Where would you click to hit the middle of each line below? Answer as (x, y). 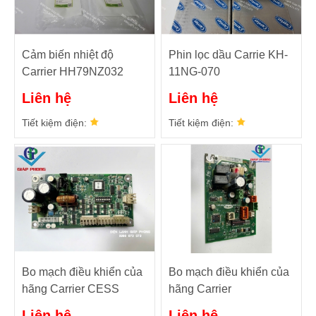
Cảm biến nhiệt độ (68, 54)
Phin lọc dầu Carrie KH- (229, 54)
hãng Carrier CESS (71, 288)
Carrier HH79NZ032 (73, 71)
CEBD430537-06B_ (219, 305)
